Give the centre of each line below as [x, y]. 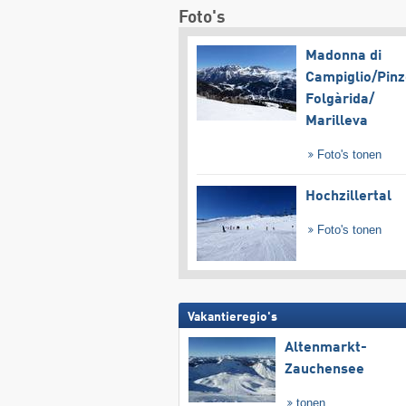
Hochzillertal [348, 196]
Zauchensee [324, 369]
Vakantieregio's [232, 317]
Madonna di [343, 57]
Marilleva [336, 122]
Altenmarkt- [325, 348]
